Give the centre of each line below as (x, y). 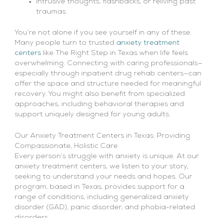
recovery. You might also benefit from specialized (100, 94)
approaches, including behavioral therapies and (99, 104)
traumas (51, 12)
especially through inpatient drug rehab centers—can (108, 73)
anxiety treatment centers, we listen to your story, (101, 167)
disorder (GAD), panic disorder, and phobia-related (105, 208)
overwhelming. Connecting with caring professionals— (109, 63)
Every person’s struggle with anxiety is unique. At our (107, 157)
